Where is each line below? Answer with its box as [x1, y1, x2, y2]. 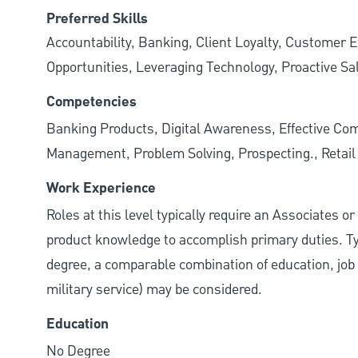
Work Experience [46, 177, 156, 201]
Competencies [46, 91, 137, 114]
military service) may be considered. [46, 280, 262, 300]
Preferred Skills [46, 8, 148, 31]
